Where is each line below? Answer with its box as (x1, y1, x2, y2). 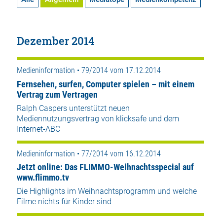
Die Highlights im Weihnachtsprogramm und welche (16, 186, 197, 196)
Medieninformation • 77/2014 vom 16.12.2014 (16, 148, 161, 158)
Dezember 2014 (16, 34, 95, 48)
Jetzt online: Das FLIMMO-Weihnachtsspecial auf (16, 162, 194, 173)
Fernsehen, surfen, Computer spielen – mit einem (16, 78, 194, 89)
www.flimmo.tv (16, 172, 69, 183)
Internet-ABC (16, 124, 60, 134)
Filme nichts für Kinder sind (16, 197, 111, 207)
